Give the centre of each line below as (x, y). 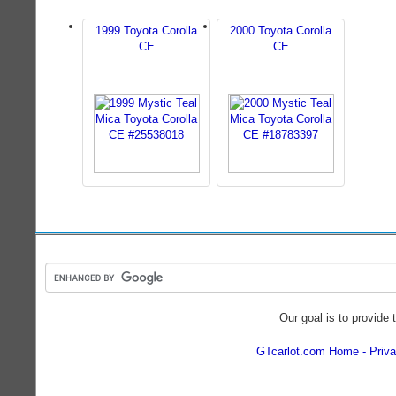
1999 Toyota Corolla (146, 30)
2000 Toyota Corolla (281, 30)
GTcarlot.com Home (308, 351)
